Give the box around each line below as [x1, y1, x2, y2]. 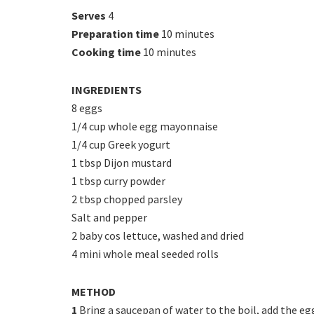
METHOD [71, 284, 116, 299]
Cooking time [71, 44, 141, 59]
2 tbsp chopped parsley [71, 191, 182, 206]
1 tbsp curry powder [71, 173, 165, 188]
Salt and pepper [71, 210, 147, 224]
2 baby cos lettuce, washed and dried [71, 228, 244, 243]
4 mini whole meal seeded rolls [71, 246, 219, 261]
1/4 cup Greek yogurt [71, 137, 170, 151]
